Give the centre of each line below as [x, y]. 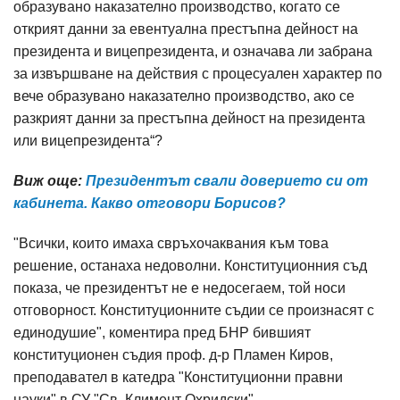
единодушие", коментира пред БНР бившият [162, 333]
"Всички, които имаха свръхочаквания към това [171, 243]
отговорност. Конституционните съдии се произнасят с [194, 310]
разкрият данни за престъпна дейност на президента [189, 118]
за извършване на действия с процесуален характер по [198, 74]
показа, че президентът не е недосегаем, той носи [179, 288]
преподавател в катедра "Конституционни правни [178, 377]
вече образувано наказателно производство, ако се [184, 96]
